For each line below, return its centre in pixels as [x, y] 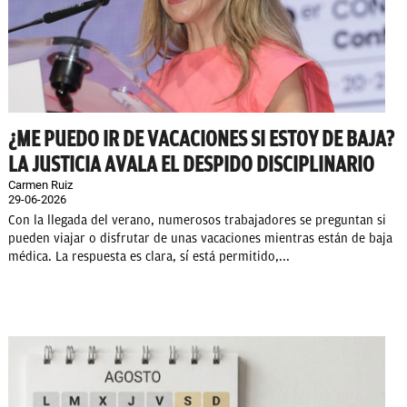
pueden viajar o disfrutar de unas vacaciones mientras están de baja [200, 239]
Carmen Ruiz [40, 185]
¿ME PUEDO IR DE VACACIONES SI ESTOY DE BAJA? [201, 139]
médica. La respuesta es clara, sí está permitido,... [149, 257]
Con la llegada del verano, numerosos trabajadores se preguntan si [197, 221]
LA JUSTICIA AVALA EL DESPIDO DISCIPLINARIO [191, 165]
